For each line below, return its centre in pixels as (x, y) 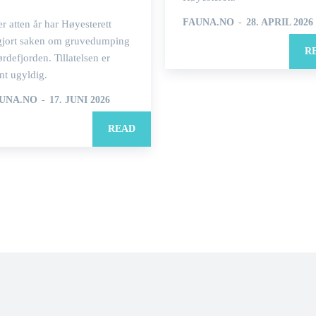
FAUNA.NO (208, 22)
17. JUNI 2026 (80, 100)
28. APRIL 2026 (280, 22)
